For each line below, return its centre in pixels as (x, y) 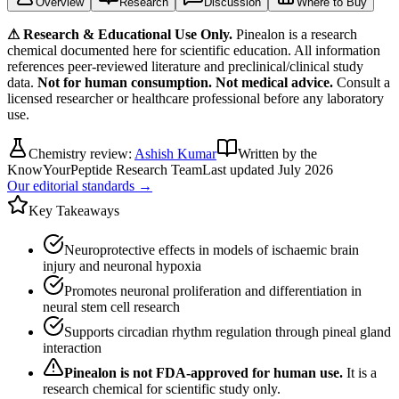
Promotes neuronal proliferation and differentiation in (213, 290)
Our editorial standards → (80, 185)
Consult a (363, 82)
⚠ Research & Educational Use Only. (120, 34)
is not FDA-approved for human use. (230, 372)
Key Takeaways (74, 210)
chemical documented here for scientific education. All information (194, 50)
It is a (362, 372)
